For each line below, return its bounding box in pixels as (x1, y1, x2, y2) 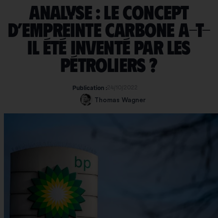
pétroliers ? (60, 54, 158, 76)
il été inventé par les (27, 37, 191, 58)
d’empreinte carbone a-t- (7, 19, 211, 41)
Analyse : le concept (29, 2, 189, 23)
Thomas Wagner (94, 96, 146, 104)
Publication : (73, 84, 107, 92)
